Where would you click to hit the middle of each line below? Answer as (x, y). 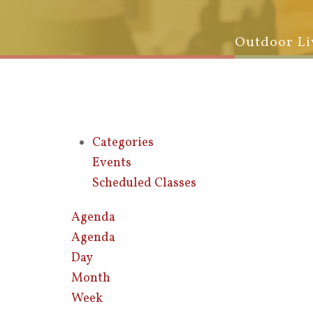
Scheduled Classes (144, 183)
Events (112, 163)
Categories (123, 143)
